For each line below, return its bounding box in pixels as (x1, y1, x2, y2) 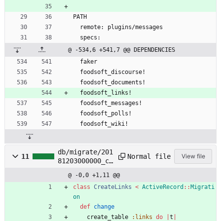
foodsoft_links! (80, 89, 132, 97)
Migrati (190, 184, 215, 191)
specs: (80, 34, 101, 41)
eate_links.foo (58, 166, 113, 174)
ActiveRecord (142, 184, 184, 191)
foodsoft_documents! (80, 79, 146, 86)
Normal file (127, 152, 171, 160)
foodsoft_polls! (80, 110, 132, 117)
